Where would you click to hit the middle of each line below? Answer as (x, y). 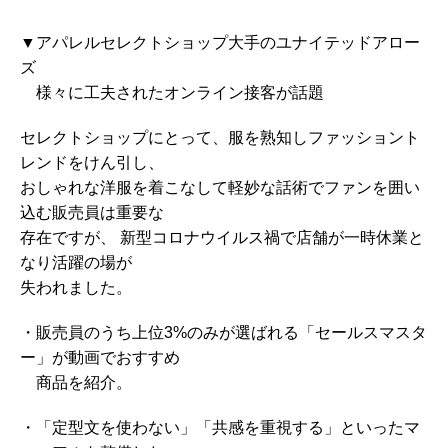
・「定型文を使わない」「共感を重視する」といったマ (220, 427)
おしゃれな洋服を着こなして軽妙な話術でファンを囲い (220, 187)
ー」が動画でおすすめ (100, 357)
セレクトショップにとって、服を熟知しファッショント (220, 137)
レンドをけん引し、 (92, 162)
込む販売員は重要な (92, 212)
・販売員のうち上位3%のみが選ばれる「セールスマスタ (223, 332)
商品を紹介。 (76, 382)
